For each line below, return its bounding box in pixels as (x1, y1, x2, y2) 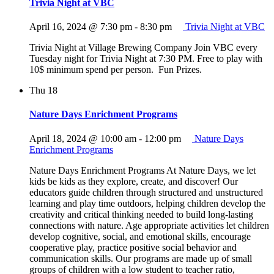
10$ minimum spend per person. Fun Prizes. (29, 64, 202, 75)
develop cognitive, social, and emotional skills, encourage (29, 231, 251, 242)
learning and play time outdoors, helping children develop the (29, 198, 265, 209)
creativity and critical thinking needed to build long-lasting (29, 209, 253, 220)
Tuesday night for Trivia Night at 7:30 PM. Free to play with (29, 53, 262, 64)
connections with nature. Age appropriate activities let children (29, 220, 269, 231)
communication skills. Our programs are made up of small (29, 253, 252, 264)
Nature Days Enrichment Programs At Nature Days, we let (29, 165, 256, 176)
